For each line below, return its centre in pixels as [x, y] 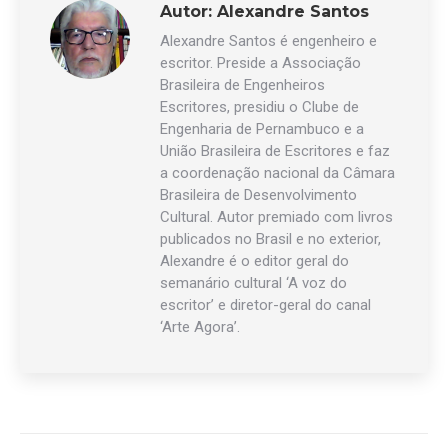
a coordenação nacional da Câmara [277, 173]
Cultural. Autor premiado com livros [276, 217]
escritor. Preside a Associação [260, 63]
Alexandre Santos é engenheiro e [268, 41]
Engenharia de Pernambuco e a [262, 129]
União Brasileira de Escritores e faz [275, 151]
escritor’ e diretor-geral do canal [265, 305]
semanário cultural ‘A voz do [253, 283]
